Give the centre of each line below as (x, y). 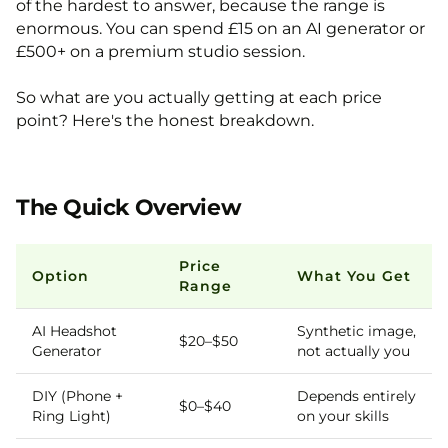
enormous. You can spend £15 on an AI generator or (220, 28)
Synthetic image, (356, 331)
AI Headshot (74, 331)
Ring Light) (71, 416)
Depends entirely (356, 396)
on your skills (343, 416)
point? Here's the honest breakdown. (165, 120)
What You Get (354, 276)
